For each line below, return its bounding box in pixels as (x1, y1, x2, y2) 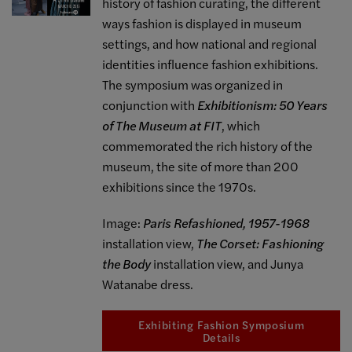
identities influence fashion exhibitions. (102, 55, 319, 74)
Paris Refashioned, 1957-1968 (143, 214, 310, 233)
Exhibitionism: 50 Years (197, 96, 328, 115)
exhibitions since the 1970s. (102, 178, 257, 196)
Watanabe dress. (102, 275, 194, 294)
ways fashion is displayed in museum (102, 14, 302, 33)
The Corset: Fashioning (196, 234, 324, 253)
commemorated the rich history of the (102, 137, 313, 156)
